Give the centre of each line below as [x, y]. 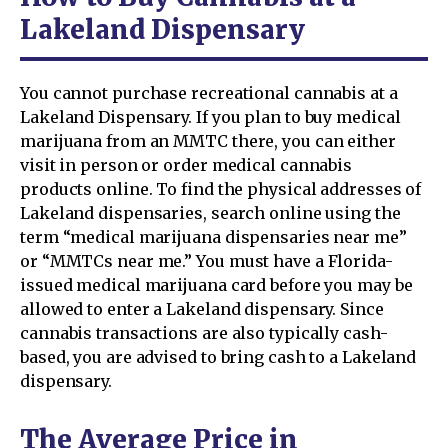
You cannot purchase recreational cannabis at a [209, 92]
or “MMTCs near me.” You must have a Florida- [206, 260]
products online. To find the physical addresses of [221, 188]
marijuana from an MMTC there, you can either [208, 140]
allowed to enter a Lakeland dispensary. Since [202, 308]
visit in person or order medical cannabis [186, 164]
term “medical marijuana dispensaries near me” [213, 236]
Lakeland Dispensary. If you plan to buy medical [210, 116]
